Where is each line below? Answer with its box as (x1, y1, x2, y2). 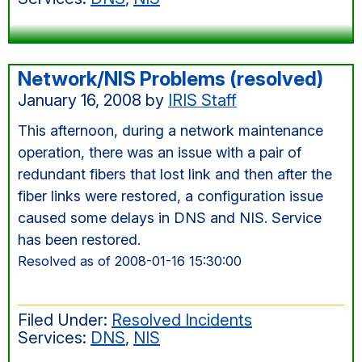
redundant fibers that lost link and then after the (18, 166, 332, 183)
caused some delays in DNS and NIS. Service (18, 209, 322, 226)
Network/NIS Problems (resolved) (18, 67, 323, 90)
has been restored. (18, 231, 141, 248)
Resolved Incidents (112, 310, 252, 330)
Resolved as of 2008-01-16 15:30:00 (18, 253, 242, 269)
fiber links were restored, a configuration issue (18, 187, 323, 204)
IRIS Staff (168, 90, 237, 110)
